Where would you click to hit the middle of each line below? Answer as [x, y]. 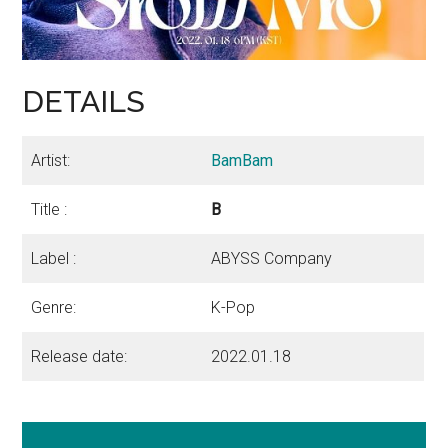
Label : [54, 259]
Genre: [54, 308]
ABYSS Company [272, 259]
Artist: [51, 161]
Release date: [79, 357]
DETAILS [84, 102]
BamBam [242, 161]
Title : [49, 210]
